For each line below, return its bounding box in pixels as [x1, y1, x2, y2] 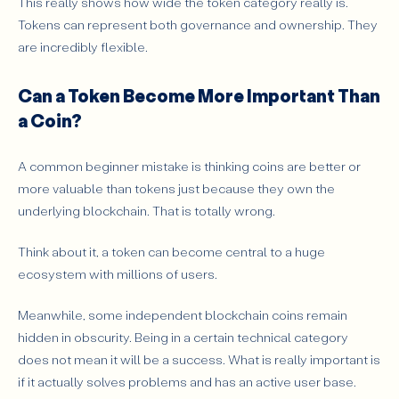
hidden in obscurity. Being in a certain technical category [18, 328, 348, 346]
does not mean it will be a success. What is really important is [18, 350, 380, 368]
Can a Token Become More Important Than [18, 83, 380, 107]
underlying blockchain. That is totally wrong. [18, 202, 278, 220]
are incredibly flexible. [18, 38, 148, 56]
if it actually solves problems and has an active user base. [18, 372, 356, 390]
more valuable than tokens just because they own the [18, 180, 335, 198]
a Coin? [18, 108, 82, 132]
